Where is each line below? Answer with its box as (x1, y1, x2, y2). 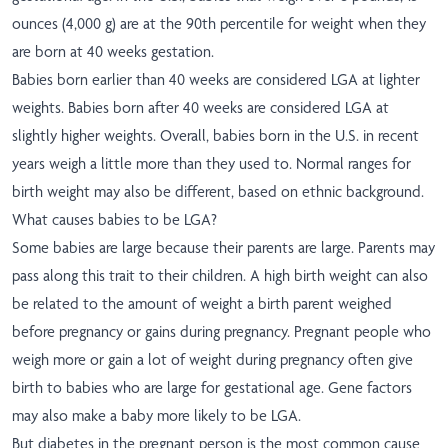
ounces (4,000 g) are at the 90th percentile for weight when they (12, 14, 426, 34)
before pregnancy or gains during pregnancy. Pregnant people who (12, 322, 431, 342)
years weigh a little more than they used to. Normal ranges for (12, 154, 411, 174)
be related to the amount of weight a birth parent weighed (12, 294, 392, 314)
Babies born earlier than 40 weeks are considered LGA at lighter (12, 70, 420, 90)
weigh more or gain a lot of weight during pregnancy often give (12, 350, 413, 370)
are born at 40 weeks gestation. (12, 42, 214, 62)
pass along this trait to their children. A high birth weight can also (12, 266, 428, 286)
